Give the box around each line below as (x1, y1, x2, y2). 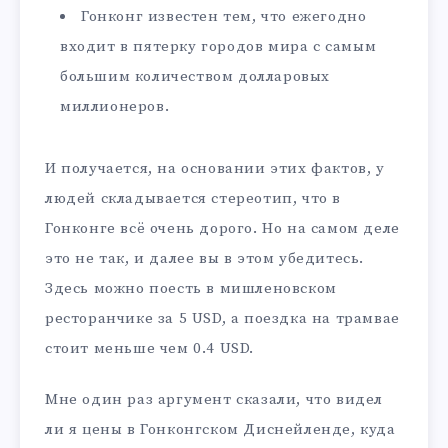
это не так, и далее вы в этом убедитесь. (45, 249, 365, 269)
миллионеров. (60, 97, 170, 117)
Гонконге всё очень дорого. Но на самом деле (45, 219, 400, 239)
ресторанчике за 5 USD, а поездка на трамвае (45, 309, 400, 329)
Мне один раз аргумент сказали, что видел (45, 390, 383, 410)
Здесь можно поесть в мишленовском (45, 279, 337, 299)
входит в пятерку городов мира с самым (60, 37, 377, 57)
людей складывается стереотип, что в (45, 189, 341, 209)
